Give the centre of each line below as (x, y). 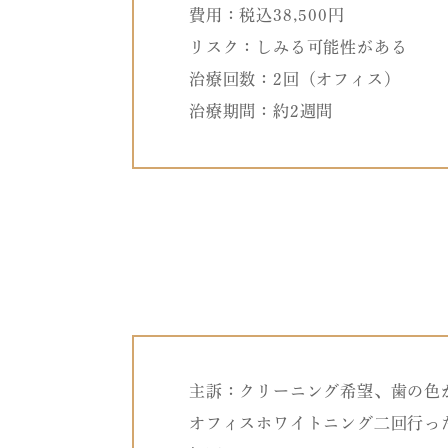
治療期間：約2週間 (261, 111)
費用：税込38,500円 (267, 15)
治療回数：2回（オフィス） (295, 79)
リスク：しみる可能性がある (298, 47)
